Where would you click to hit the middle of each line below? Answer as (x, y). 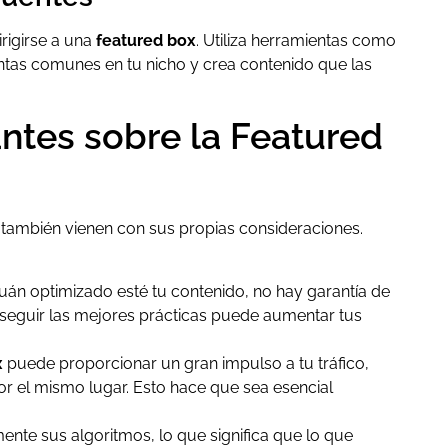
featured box (146, 40)
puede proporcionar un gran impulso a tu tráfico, (186, 363)
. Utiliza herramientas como (296, 40)
